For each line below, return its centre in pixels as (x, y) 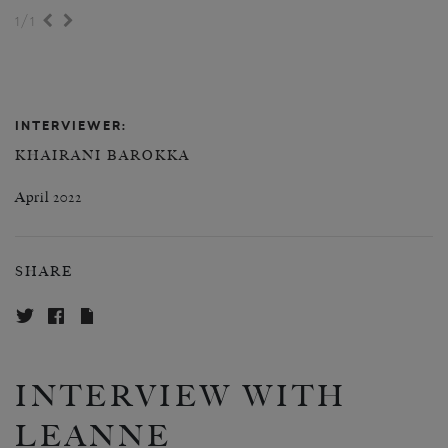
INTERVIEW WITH (181, 396)
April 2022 (48, 198)
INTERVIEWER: (71, 126)
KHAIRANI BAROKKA (102, 156)
